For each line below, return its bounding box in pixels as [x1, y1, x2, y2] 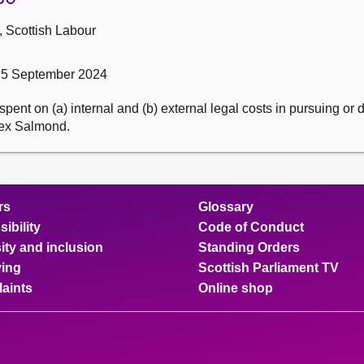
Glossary [198, 200, 253, 214]
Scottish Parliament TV [198, 261, 339, 275]
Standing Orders [198, 240, 300, 254]
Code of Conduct [198, 220, 304, 234]
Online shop [198, 281, 273, 295]
